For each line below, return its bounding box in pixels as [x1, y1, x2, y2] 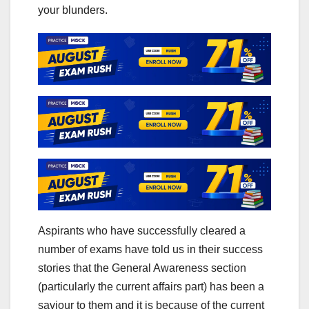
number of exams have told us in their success [38, 243, 263, 256]
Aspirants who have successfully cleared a [38, 225, 246, 237]
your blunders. [38, 4, 110, 17]
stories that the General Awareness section [38, 262, 246, 275]
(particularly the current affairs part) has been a [38, 281, 264, 293]
